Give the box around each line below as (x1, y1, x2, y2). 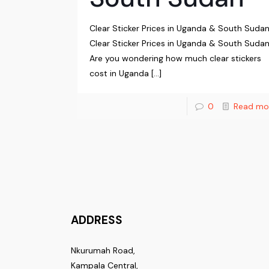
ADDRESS (71, 213, 123, 228)
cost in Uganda (89, 68, 150, 79)
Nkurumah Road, (71, 245, 136, 256)
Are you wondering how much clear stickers (89, 53, 262, 64)
